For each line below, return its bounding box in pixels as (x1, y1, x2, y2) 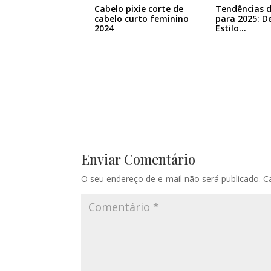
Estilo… (215, 22, 246, 34)
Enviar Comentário (81, 150, 196, 168)
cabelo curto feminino (94, 13, 189, 25)
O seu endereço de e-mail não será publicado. (81, 173, 261, 184)
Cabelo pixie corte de (94, 3, 184, 15)
